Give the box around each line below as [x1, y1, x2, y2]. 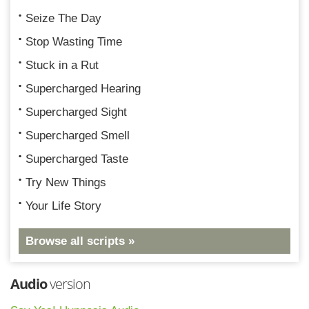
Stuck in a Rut [26, 58, 99, 72]
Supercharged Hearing [26, 81, 141, 95]
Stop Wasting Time [26, 34, 122, 48]
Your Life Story [26, 199, 101, 212]
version [47, 274, 90, 293]
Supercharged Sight [26, 105, 127, 119]
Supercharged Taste [26, 152, 128, 166]
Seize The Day [26, 11, 101, 25]
